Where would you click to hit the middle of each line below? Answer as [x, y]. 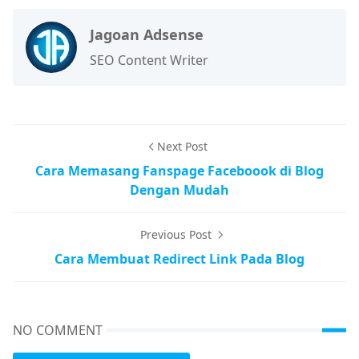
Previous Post [177, 235]
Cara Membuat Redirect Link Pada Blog [179, 259]
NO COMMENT [58, 331]
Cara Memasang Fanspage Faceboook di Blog [179, 171]
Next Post [182, 147]
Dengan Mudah [179, 190]
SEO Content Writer [149, 61]
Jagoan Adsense [147, 35]
